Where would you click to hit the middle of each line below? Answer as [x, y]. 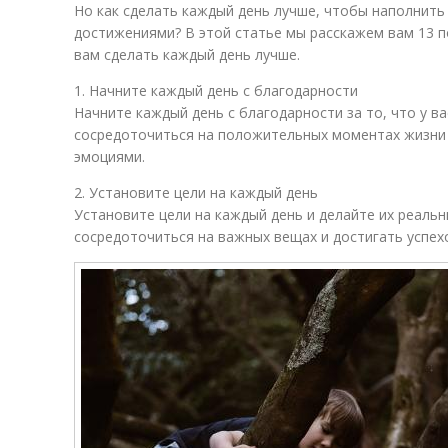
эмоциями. [109, 156]
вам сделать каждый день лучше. [187, 54]
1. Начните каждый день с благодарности [216, 90]
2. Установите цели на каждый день [196, 192]
